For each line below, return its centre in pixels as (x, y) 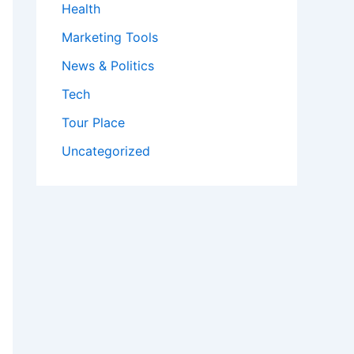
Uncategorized (106, 151)
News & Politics (108, 66)
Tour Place (93, 123)
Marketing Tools (110, 38)
